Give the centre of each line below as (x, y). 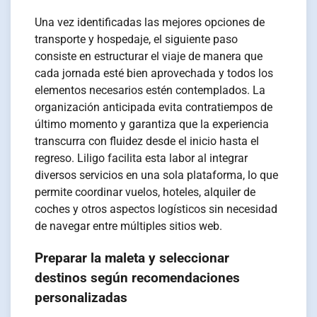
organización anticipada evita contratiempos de (154, 107)
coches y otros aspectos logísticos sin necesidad (156, 209)
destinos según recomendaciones (138, 278)
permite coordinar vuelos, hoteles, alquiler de (145, 192)
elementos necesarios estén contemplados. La (150, 90)
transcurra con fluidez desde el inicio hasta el (147, 141)
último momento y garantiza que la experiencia (152, 124)
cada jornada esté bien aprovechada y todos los (154, 73)
